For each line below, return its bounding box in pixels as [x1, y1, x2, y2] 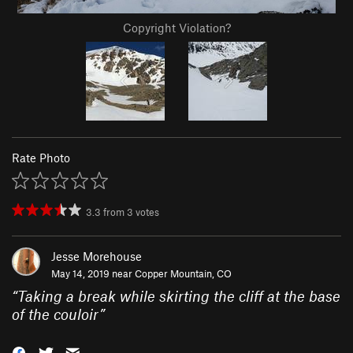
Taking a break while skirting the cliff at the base [17, 287, 340, 306]
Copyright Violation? [122, 20, 231, 35]
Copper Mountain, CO [135, 267, 232, 281]
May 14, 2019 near [51, 267, 135, 281]
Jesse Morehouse [51, 249, 142, 264]
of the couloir [12, 305, 99, 324]
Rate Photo [12, 150, 70, 165]
